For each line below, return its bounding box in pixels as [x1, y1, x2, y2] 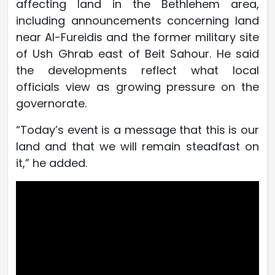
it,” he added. [16, 155, 87, 171]
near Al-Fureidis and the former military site [16, 29, 259, 45]
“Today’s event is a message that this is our [16, 122, 259, 137]
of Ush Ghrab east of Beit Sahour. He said [16, 45, 259, 61]
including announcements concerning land [16, 12, 259, 28]
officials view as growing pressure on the [16, 79, 259, 95]
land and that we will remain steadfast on [16, 138, 259, 154]
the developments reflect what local [16, 62, 259, 78]
